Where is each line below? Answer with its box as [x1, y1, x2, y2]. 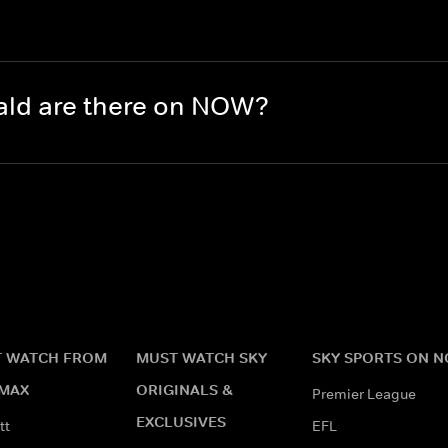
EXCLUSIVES [136, 411, 226, 431]
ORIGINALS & [136, 379, 233, 399]
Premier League [312, 384, 416, 403]
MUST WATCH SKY [136, 347, 267, 367]
